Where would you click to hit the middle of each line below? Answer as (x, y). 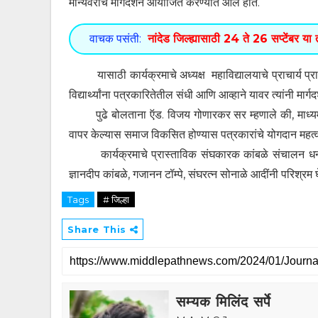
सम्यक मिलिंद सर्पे (224, 301)
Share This (99, 229)
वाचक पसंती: (115, 38)
